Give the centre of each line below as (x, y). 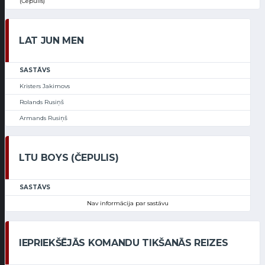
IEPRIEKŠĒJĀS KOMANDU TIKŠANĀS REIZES (124, 243)
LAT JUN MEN (51, 41)
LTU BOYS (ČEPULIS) (69, 158)
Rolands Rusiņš (42, 102)
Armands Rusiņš (43, 118)
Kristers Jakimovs (45, 86)
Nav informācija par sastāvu (128, 203)
